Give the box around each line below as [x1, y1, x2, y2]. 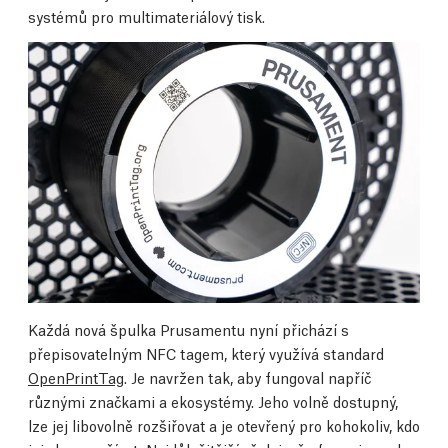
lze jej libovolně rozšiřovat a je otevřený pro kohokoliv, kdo [28, 414, 420, 435]
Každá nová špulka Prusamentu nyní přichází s [28, 318, 349, 339]
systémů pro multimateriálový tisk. [28, 5, 265, 26]
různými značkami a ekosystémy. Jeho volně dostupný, [28, 390, 398, 411]
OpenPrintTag [28, 366, 124, 387]
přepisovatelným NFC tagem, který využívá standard [28, 342, 384, 363]
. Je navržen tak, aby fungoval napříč [124, 366, 371, 387]
